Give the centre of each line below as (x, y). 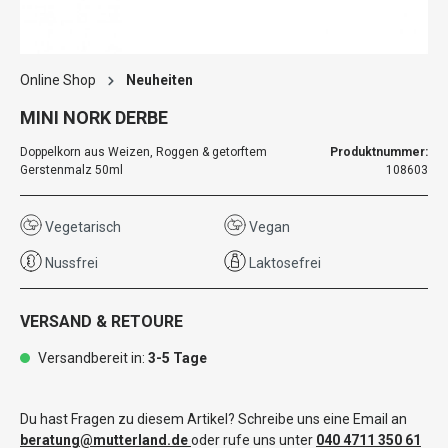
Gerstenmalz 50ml (71, 170)
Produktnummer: (379, 152)
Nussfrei (70, 263)
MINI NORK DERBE (94, 117)
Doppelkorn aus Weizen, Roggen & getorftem (143, 152)
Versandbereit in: (91, 358)
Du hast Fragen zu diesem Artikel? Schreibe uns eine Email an (213, 419)
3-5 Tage (177, 358)
